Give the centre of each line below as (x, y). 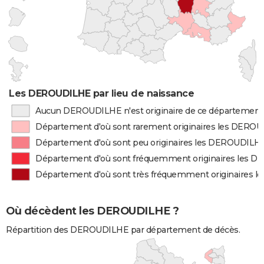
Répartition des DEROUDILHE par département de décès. (123, 230)
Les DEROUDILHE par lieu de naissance (102, 93)
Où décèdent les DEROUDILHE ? (92, 211)
